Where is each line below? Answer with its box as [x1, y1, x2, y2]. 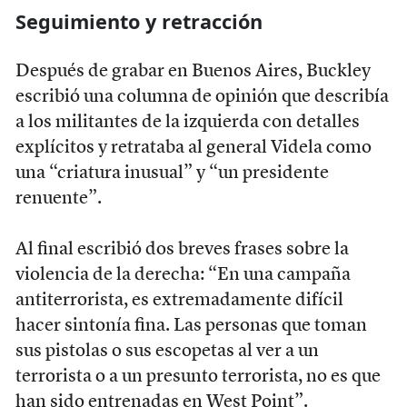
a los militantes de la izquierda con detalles [15, 113, 360, 132]
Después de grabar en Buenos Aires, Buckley [15, 62, 371, 81]
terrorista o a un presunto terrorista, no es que [15, 367, 381, 386]
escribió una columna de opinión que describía [15, 87, 389, 106]
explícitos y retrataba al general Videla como [15, 138, 372, 157]
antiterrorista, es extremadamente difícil [15, 291, 343, 310]
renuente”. [15, 189, 102, 208]
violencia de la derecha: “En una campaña [15, 265, 351, 284]
